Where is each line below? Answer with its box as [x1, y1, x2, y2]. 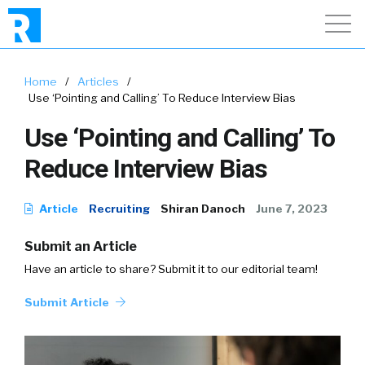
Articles [77, 75, 119, 88]
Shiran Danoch [161, 202, 245, 215]
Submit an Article [24, 239, 137, 254]
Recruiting [89, 202, 150, 215]
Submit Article [24, 296, 112, 309]
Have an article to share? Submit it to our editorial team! [24, 262, 318, 275]
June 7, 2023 [256, 202, 328, 215]
